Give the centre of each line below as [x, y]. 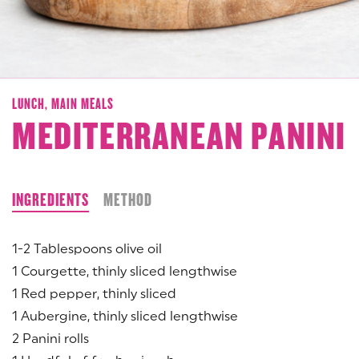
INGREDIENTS [50, 200]
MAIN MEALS [83, 103]
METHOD [128, 200]
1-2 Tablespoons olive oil [87, 248]
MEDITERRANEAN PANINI [179, 137]
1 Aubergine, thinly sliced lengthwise [125, 315]
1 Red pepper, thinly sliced [94, 293]
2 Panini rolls [50, 338]
